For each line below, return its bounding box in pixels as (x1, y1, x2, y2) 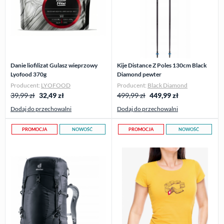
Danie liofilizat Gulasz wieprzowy (10, 61, 97, 69)
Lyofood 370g (10, 70, 46, 78)
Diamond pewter (117, 70, 161, 78)
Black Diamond (147, 81, 187, 89)
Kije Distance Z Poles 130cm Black (117, 61, 207, 69)
